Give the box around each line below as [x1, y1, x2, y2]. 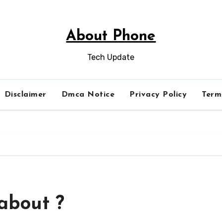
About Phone [66, 29, 156, 44]
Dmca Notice [61, 91, 115, 99]
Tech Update [87, 53, 135, 62]
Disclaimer [4, 91, 47, 99]
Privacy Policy [129, 91, 187, 99]
